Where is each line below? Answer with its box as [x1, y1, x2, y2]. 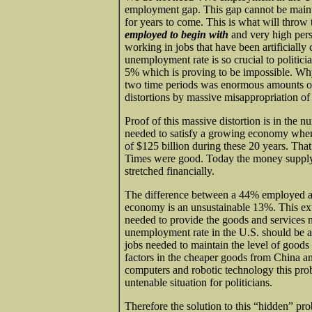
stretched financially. [125, 164, 214, 177]
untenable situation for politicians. [125, 276, 272, 288]
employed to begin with [125, 28, 228, 40]
